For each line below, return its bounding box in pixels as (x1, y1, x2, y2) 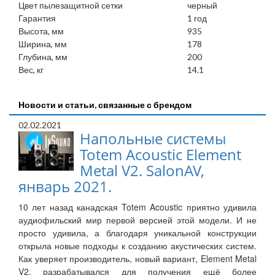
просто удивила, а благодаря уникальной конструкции (18, 227, 257, 239)
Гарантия (18, 13, 56, 24)
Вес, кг (18, 64, 44, 76)
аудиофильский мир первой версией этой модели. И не (18, 214, 257, 227)
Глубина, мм (18, 52, 68, 63)
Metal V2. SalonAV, (80, 160, 204, 181)
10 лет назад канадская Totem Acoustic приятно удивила (18, 201, 257, 214)
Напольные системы (80, 128, 226, 149)
